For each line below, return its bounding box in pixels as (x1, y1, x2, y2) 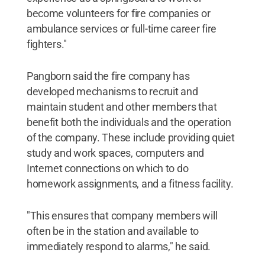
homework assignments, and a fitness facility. (26, 177, 234, 190)
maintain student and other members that (26, 101, 217, 113)
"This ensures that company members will (26, 209, 218, 222)
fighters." (26, 38, 67, 50)
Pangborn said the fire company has (26, 70, 190, 82)
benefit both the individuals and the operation (26, 116, 231, 128)
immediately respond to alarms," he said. (26, 240, 211, 253)
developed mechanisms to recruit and (26, 85, 198, 98)
